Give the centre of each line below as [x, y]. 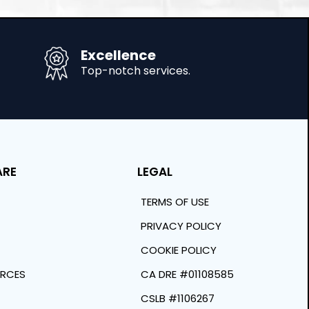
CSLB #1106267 [178, 298]
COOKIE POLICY [179, 250]
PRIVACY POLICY [181, 226]
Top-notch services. [136, 70]
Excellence [119, 55]
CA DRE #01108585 [188, 274]
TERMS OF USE [175, 201]
